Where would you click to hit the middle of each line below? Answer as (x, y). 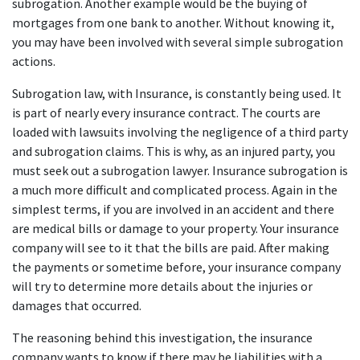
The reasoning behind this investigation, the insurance (162, 337)
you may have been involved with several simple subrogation (178, 42)
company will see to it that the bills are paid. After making (171, 247)
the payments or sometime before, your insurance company (176, 267)
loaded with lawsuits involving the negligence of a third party (180, 132)
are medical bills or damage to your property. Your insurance (176, 228)
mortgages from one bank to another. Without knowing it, (173, 22)
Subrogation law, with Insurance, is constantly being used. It (177, 93)
